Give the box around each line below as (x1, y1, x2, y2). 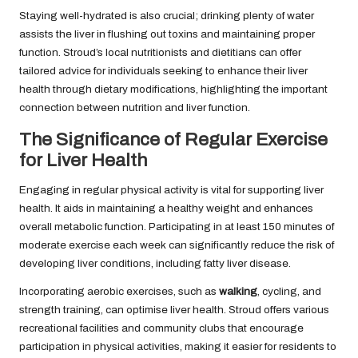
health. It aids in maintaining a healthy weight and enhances (19, 201, 313, 214)
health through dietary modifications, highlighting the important (19, 82, 328, 95)
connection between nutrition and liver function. (19, 101, 250, 113)
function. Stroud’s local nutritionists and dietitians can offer (19, 46, 301, 58)
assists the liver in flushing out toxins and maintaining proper (19, 27, 315, 40)
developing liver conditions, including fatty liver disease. (19, 257, 291, 269)
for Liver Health (19, 149, 147, 170)
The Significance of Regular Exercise (19, 129, 328, 149)
